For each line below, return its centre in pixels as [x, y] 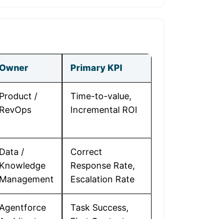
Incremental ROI [104, 110]
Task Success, [99, 208]
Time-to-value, [101, 96]
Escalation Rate [102, 179]
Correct [86, 152]
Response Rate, [103, 165]
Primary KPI [96, 68]
